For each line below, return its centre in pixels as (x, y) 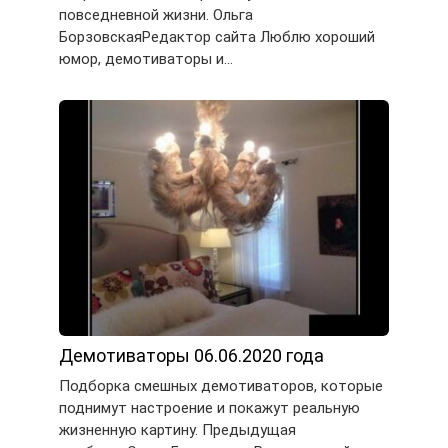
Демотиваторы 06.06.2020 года (191, 355)
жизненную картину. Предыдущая (177, 429)
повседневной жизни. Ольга (156, 14)
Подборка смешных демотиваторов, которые (221, 385)
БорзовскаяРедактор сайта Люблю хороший (217, 36)
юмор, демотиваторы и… (146, 58)
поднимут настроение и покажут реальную (209, 407)
